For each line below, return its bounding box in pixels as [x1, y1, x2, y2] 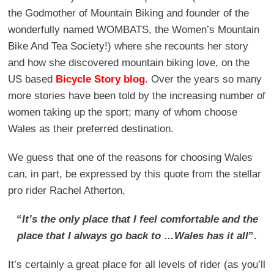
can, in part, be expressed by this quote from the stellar [8, 168, 261, 180]
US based [8, 73, 56, 86]
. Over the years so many [145, 73, 262, 86]
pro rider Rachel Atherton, [8, 185, 125, 197]
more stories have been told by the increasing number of [8, 90, 265, 102]
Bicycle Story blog [56, 73, 145, 86]
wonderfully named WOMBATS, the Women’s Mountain [8, 24, 259, 36]
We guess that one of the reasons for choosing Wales [8, 152, 253, 164]
